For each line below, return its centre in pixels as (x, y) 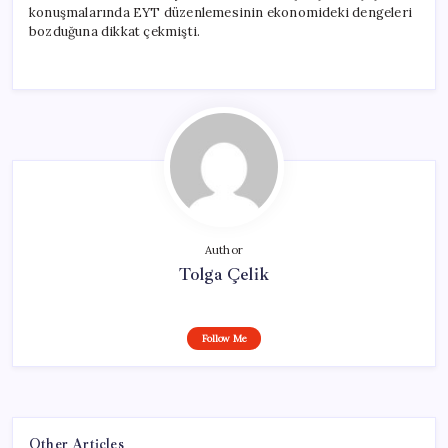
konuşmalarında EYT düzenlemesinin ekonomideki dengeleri (221, 12)
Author (224, 249)
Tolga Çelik (224, 273)
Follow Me (224, 338)
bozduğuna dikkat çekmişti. (115, 31)
